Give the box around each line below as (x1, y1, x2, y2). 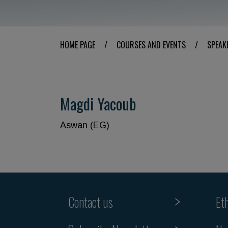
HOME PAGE (60, 39, 95, 51)
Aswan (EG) (60, 120, 109, 130)
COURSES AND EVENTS (117, 39, 186, 51)
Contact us (68, 192, 113, 211)
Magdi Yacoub (60, 92, 136, 115)
